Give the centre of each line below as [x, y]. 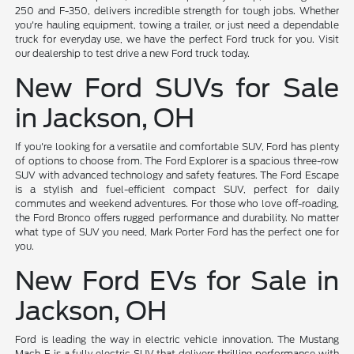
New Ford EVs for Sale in [177, 281]
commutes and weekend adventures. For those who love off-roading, [177, 203]
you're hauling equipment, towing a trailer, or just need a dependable [177, 24]
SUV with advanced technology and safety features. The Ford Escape [177, 175]
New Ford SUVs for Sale [177, 88]
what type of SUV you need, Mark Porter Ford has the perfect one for [177, 232]
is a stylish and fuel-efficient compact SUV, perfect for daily [177, 189]
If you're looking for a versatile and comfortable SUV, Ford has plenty [177, 146]
